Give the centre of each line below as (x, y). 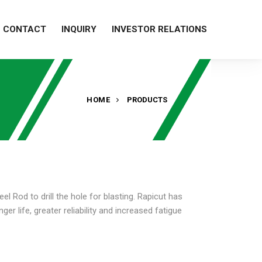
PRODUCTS (147, 100)
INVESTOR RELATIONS (159, 29)
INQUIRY (79, 29)
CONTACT (25, 29)
